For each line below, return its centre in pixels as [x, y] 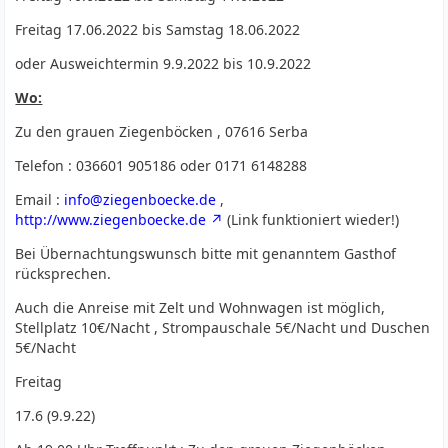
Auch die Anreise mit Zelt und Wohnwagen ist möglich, [200, 307]
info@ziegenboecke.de [140, 199]
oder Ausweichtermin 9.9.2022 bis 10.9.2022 [163, 63]
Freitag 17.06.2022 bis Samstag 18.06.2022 [158, 29]
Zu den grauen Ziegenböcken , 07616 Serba [162, 131]
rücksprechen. [63, 273]
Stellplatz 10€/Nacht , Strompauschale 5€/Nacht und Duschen [223, 327]
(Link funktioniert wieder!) [311, 219]
